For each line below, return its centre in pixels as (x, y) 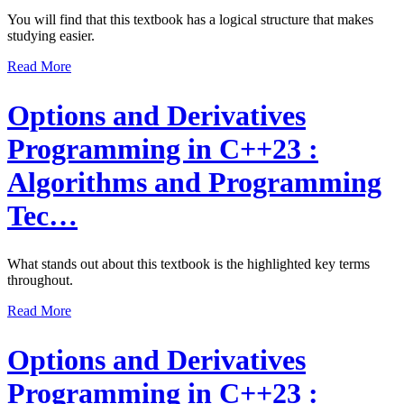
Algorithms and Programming (194, 182)
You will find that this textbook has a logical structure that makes (190, 20)
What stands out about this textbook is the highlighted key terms (188, 264)
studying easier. (51, 36)
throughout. (40, 280)
